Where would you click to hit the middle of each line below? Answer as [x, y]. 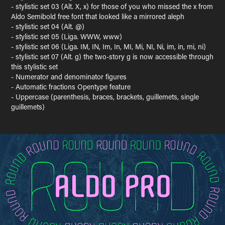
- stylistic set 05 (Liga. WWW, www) [67, 36]
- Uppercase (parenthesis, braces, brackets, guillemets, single [105, 97]
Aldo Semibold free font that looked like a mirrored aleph [98, 16]
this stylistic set [35, 67]
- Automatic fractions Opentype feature [71, 87]
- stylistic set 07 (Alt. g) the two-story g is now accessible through [113, 57]
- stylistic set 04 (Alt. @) [48, 26]
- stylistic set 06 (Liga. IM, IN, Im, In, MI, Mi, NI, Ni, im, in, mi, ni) [109, 46]
